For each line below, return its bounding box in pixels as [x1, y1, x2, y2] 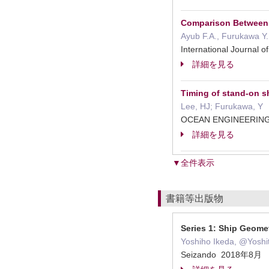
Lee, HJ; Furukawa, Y [181, 101, 263, 111]
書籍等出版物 [166, 193, 223, 204]
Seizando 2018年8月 [181, 250, 264, 259]
